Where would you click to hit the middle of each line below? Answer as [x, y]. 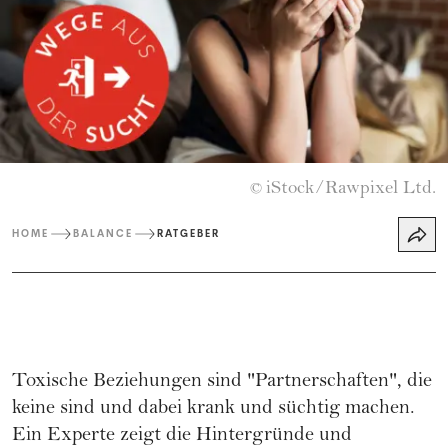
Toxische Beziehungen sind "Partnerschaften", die [222, 382]
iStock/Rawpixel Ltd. [351, 189]
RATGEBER [188, 234]
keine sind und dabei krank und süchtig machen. [213, 409]
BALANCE [103, 234]
